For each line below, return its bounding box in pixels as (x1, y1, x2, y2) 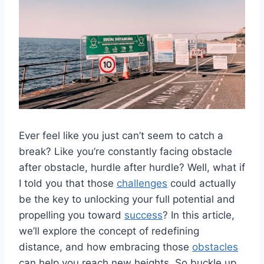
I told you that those (19, 177, 117, 189)
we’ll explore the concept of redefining (19, 225, 199, 237)
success (124, 209, 163, 221)
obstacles (192, 240, 238, 253)
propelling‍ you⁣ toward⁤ (19, 209, 124, 221)
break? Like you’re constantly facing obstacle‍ (19, 145, 232, 157)
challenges (117, 177, 167, 189)
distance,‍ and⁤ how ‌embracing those (19, 240, 192, 253)
